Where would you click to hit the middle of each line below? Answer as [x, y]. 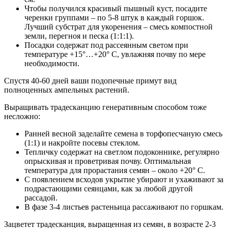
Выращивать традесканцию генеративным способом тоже [105, 107]
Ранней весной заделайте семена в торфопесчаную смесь [123, 134]
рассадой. [41, 198]
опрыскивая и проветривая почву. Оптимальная [108, 161]
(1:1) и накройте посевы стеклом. [82, 143]
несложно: [22, 117]
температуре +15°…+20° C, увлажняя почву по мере [115, 54]
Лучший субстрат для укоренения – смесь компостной [119, 27]
